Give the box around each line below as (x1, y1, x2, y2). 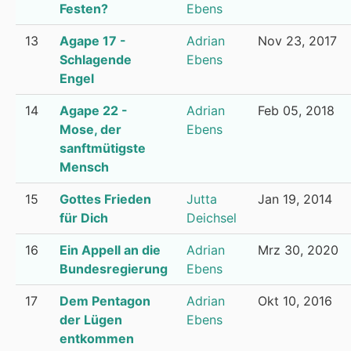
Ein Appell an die (60, 242, 161, 258)
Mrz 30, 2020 (258, 242, 338, 258)
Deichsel (186, 210, 237, 226)
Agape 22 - (60, 103, 128, 118)
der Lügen (60, 312, 122, 327)
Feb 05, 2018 (258, 103, 335, 118)
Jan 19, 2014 (258, 191, 332, 207)
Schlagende (60, 52, 132, 67)
